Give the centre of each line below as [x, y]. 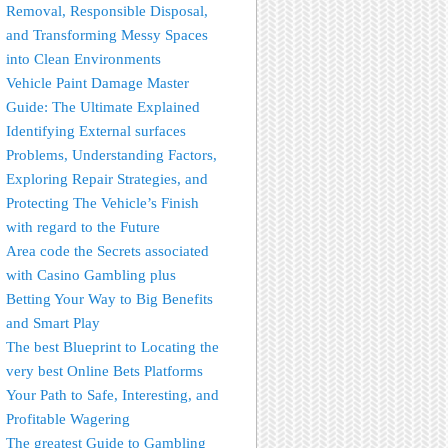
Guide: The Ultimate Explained [103, 106]
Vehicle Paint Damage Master [98, 82]
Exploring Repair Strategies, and [107, 178]
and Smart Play [53, 322]
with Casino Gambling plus [91, 274]
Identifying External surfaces [96, 130]
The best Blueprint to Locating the [113, 346]
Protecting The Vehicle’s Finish [103, 202]
